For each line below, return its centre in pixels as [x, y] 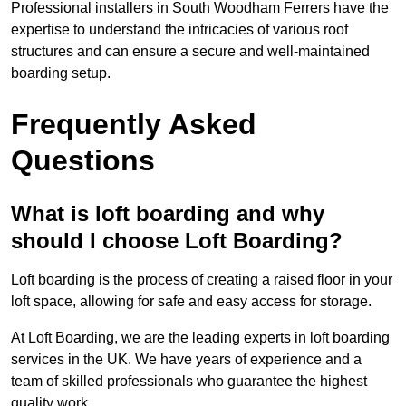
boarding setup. [61, 73]
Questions [83, 161]
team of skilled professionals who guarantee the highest [189, 382]
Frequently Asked [134, 125]
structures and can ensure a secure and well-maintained [190, 52]
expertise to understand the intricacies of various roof [179, 30]
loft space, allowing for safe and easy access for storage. [191, 302]
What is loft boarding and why [168, 214]
